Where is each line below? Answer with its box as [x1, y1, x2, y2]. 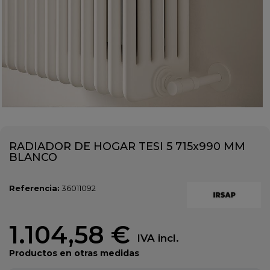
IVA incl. [137, 232, 179, 245]
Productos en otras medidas [9, 248, 139, 259]
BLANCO [9, 151, 57, 164]
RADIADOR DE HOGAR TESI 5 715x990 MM [9, 140, 245, 153]
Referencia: [9, 183, 60, 193]
